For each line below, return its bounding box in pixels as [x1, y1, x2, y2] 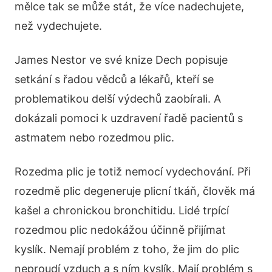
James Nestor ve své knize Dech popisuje [15, 53, 228, 66]
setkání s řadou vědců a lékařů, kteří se [15, 73, 214, 86]
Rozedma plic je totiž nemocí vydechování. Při [15, 165, 251, 178]
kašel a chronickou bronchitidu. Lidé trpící [15, 204, 229, 217]
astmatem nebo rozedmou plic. [15, 131, 174, 144]
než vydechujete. [15, 19, 102, 32]
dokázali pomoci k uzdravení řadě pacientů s [15, 112, 243, 124]
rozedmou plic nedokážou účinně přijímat [15, 223, 226, 236]
